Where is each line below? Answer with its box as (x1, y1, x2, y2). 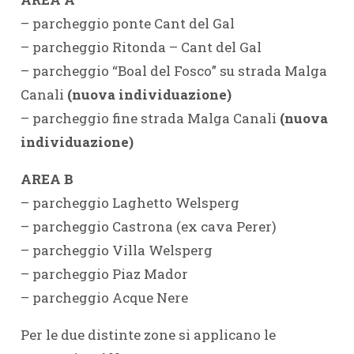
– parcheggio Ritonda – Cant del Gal (20, 37, 262, 56)
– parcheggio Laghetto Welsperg (20, 193, 239, 212)
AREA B (20, 169, 73, 188)
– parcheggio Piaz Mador (20, 264, 188, 283)
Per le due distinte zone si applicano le (20, 325, 276, 344)
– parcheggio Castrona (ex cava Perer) (20, 217, 277, 235)
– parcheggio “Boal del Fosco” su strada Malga (20, 61, 327, 80)
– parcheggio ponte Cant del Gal (20, 13, 235, 32)
